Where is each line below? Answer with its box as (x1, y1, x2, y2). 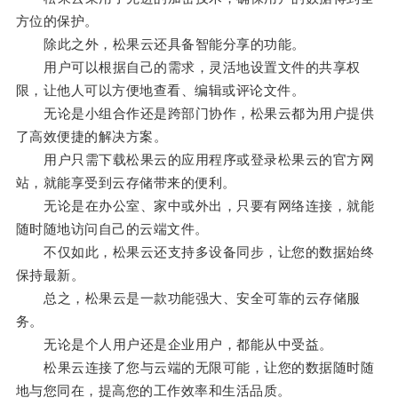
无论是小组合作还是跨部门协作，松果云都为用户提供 (15, 106, 375, 122)
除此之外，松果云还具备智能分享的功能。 (15, 36, 306, 52)
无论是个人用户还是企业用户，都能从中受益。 (15, 337, 333, 353)
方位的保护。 (15, 13, 99, 29)
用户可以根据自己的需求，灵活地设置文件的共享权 (15, 60, 361, 76)
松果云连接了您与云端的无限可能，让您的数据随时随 (15, 360, 375, 376)
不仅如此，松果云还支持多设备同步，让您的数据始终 (15, 244, 375, 260)
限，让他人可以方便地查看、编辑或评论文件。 (15, 83, 306, 99)
